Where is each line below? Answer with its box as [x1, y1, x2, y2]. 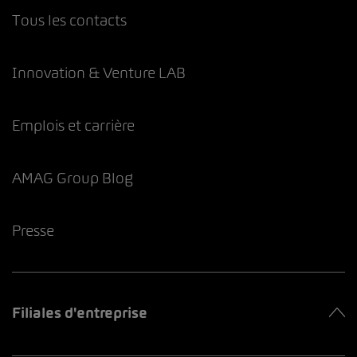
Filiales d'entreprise [12, 303, 147, 322]
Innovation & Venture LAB [12, 63, 186, 82]
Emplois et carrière [12, 116, 135, 135]
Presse [12, 221, 54, 240]
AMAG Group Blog [12, 168, 133, 187]
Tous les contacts [12, 10, 127, 29]
